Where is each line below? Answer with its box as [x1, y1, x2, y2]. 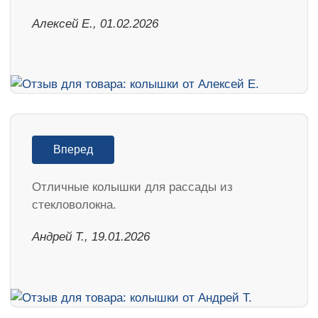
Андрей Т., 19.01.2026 [32, 230, 150, 244]
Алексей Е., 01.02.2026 [32, 16, 158, 31]
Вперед [53, 143, 93, 156]
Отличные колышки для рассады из [32, 180, 233, 194]
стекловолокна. [32, 198, 116, 212]
